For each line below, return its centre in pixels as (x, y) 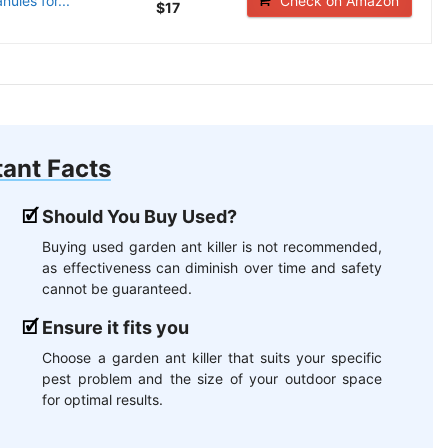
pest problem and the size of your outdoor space (212, 379)
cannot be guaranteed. (117, 289)
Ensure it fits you (116, 328)
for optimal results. (103, 400)
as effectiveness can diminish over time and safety (212, 268)
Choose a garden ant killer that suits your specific (212, 358)
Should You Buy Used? (140, 217)
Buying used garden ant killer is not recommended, (212, 247)
